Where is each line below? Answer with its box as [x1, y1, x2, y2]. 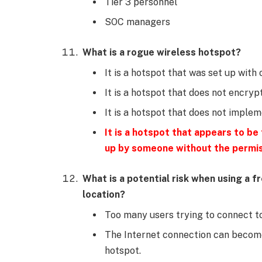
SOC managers [105, 16, 170, 28]
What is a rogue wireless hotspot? [82, 47, 241, 58]
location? [82, 188, 125, 200]
